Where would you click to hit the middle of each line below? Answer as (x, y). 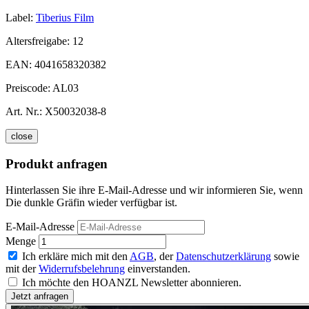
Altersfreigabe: (39, 41)
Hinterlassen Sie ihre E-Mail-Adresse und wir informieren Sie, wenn (154, 190)
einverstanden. (158, 269)
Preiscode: (29, 88)
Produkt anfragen (57, 163)
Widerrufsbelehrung (82, 269)
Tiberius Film (65, 17)
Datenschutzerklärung (223, 257)
